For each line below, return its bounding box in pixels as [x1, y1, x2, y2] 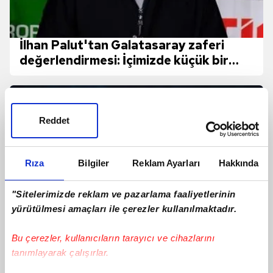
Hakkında [218, 157, 259, 168]
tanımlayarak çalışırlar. [11, 247, 109, 258]
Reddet [38, 115, 70, 126]
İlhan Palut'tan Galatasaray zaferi [19, 37, 224, 54]
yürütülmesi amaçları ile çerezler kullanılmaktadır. [11, 204, 237, 214]
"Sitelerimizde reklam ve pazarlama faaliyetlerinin [11, 189, 236, 200]
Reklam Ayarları [132, 157, 200, 168]
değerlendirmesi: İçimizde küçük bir [19, 52, 229, 69]
